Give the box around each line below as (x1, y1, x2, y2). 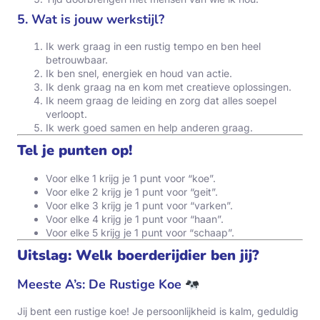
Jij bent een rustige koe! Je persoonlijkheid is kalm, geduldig (17, 305, 299, 318)
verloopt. (46, 108, 87, 121)
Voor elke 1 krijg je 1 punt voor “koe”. (46, 172, 216, 185)
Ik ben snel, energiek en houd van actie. (46, 67, 232, 80)
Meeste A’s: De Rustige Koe (17, 276, 185, 294)
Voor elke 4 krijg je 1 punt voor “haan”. (46, 213, 224, 226)
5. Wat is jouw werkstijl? (17, 11, 164, 29)
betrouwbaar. (46, 54, 108, 66)
